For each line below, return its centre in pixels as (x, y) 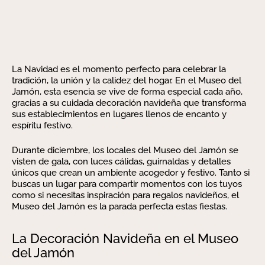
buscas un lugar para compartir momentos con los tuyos (127, 184)
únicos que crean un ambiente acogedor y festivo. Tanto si (131, 172)
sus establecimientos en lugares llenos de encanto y (119, 114)
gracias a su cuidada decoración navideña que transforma (129, 103)
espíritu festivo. (42, 125)
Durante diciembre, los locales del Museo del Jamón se (125, 150)
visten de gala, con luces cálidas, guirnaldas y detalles (121, 161)
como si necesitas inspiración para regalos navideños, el (125, 195)
